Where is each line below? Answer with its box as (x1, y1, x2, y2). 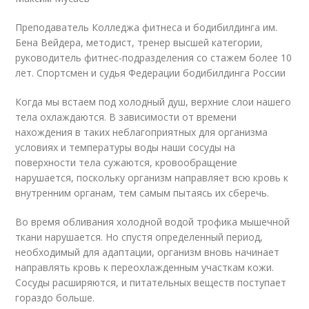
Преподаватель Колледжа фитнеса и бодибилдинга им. (15, 20, 278, 34)
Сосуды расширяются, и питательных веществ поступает (15, 275, 287, 289)
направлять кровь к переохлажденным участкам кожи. (15, 260, 275, 274)
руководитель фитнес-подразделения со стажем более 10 (15, 50, 292, 64)
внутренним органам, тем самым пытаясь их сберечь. (15, 186, 270, 199)
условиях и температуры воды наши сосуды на (15, 140, 236, 154)
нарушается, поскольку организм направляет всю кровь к (15, 170, 289, 184)
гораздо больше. (15, 290, 95, 304)
